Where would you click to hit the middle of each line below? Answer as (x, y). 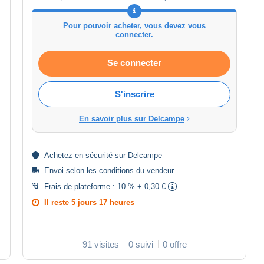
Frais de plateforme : (81, 186)
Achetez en (65, 155)
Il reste (58, 202)
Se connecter (134, 62)
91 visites (100, 244)
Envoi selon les (72, 170)
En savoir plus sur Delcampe (132, 118)
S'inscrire (134, 94)
